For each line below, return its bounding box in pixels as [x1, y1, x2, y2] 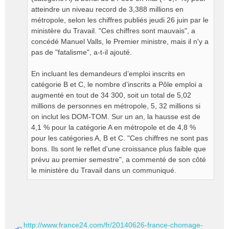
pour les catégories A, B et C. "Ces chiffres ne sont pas [31, 134, 208, 142]
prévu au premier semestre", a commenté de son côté [31, 155, 206, 164]
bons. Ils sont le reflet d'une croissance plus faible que [31, 145, 206, 153]
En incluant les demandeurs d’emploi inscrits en [31, 70, 185, 78]
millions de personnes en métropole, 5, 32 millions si [31, 102, 200, 110]
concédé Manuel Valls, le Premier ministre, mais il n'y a [31, 37, 209, 45]
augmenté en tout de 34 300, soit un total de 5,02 [31, 91, 191, 99]
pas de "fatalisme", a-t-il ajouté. [31, 48, 132, 56]
